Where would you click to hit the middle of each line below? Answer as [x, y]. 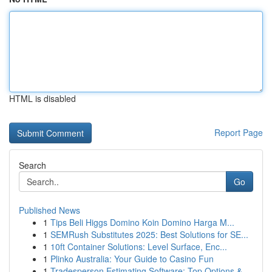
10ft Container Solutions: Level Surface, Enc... [139, 246]
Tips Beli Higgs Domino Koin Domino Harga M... [142, 222]
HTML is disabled [42, 98]
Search [32, 165]
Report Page [239, 132]
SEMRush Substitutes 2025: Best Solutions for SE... [149, 234]
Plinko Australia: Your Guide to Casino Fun [132, 259]
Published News [49, 210]
